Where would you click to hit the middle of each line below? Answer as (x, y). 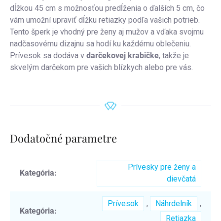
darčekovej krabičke (123, 56)
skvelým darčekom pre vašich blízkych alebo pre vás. (101, 68)
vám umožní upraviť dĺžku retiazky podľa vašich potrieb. (105, 20)
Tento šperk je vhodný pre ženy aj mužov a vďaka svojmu (107, 32)
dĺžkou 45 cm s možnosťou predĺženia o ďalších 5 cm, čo (107, 8)
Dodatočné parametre (63, 138)
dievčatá (181, 179)
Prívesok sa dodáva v (48, 56)
